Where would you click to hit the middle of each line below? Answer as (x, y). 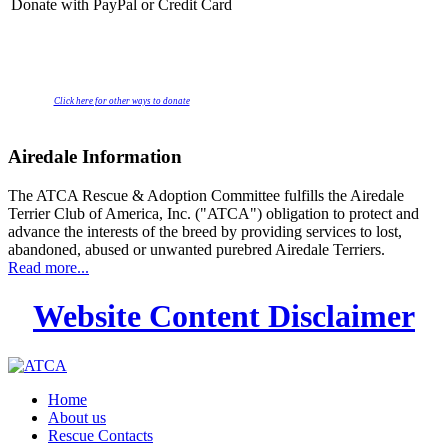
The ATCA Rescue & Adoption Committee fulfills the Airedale (206, 195)
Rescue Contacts (100, 435)
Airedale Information (95, 156)
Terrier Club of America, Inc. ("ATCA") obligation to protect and (213, 213)
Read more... (48, 267)
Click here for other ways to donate (121, 101)
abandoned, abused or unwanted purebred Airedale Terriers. (196, 249)
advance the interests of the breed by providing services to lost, (205, 231)
